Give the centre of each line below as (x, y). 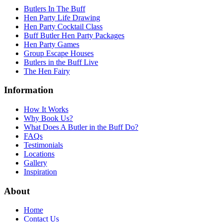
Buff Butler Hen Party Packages (74, 35)
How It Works (46, 110)
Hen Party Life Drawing (62, 17)
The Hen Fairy (47, 71)
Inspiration (40, 172)
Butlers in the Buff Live (61, 62)
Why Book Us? (48, 118)
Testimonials (43, 145)
